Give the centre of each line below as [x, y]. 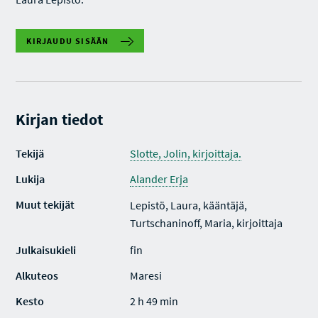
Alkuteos [37, 275]
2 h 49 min [154, 301]
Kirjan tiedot [60, 119]
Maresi [146, 275]
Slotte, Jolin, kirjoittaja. [186, 153]
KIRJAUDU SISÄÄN [68, 41]
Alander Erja [159, 179]
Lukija [31, 179]
